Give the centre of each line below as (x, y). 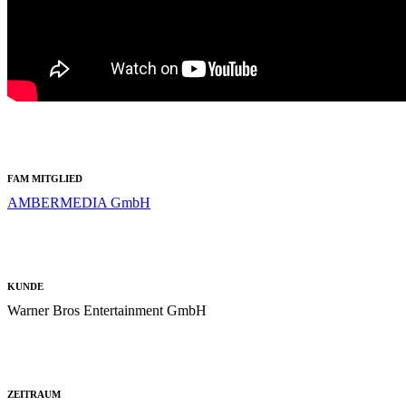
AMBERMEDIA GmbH (79, 202)
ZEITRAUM (34, 394)
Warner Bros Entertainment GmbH (107, 310)
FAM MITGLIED (45, 178)
